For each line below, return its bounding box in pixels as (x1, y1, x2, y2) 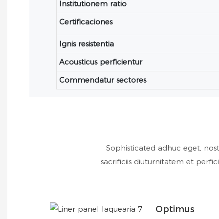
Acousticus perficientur (59, 57, 143, 67)
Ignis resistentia (59, 39, 114, 49)
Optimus (155, 203, 195, 215)
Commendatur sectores (59, 75, 147, 85)
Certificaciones (59, 17, 113, 27)
